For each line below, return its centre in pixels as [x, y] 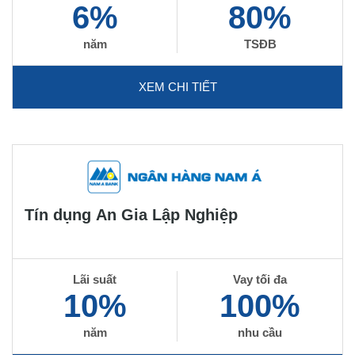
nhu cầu [260, 332]
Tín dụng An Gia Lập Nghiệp [131, 215]
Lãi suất [95, 279]
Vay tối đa [260, 279]
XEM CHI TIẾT [177, 87]
